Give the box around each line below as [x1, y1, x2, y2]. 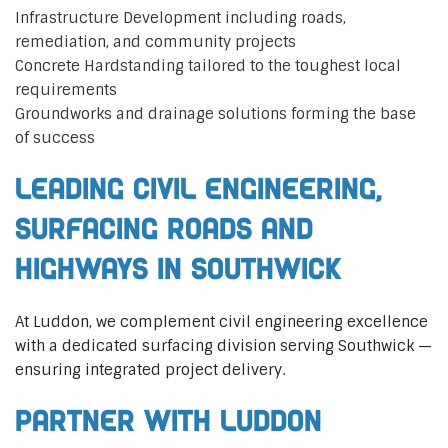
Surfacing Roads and [15, 212, 313, 246]
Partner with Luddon [15, 404, 322, 438]
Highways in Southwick [15, 252, 342, 286]
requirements [15, 79, 117, 100]
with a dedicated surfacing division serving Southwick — [15, 335, 432, 356]
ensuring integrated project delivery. [15, 359, 285, 380]
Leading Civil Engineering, [15, 172, 382, 206]
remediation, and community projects [15, 31, 296, 52]
